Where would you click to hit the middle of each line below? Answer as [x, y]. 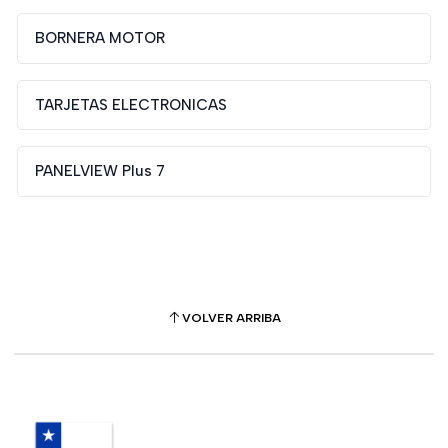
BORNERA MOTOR [99, 37]
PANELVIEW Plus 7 [99, 171]
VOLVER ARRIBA [231, 318]
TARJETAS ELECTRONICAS [130, 104]
